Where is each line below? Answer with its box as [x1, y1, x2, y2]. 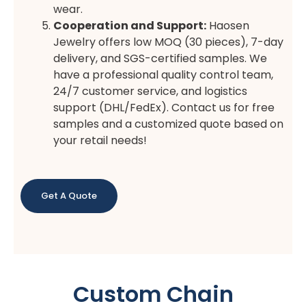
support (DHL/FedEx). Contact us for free [53, 99, 275, 115]
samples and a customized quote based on [53, 115, 283, 132]
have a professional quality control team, [53, 66, 273, 83]
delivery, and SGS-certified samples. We [53, 50, 267, 66]
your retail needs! [53, 132, 147, 148]
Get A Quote [41, 189, 97, 202]
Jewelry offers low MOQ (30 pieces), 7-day [53, 33, 283, 50]
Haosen [206, 17, 249, 33]
